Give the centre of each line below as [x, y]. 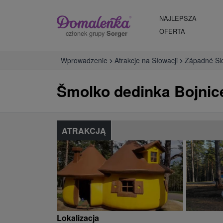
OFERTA [172, 31]
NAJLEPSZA [178, 18]
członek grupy [86, 33]
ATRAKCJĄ [84, 131]
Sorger [117, 33]
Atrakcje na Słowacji [146, 60]
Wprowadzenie [84, 60]
